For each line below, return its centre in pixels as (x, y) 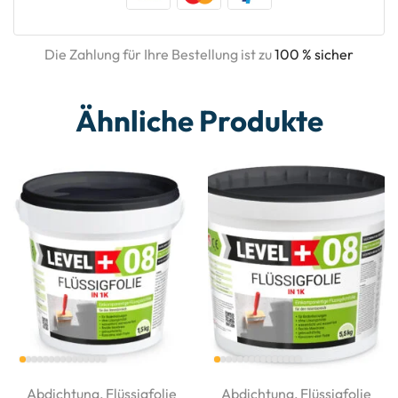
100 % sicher (314, 54)
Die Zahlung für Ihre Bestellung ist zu (159, 54)
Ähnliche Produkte (199, 120)
